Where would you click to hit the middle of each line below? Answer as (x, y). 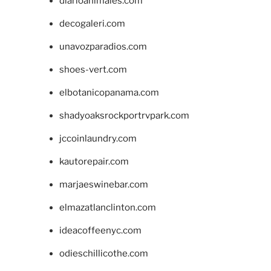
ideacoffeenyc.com (100, 230)
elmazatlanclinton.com (107, 207)
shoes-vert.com (93, 69)
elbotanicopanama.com (109, 92)
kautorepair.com (94, 161)
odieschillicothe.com (103, 253)
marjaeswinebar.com (103, 184)
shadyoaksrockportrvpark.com (124, 115)
